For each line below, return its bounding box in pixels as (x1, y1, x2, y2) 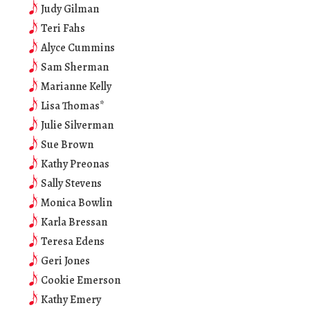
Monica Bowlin (41, 195, 112, 210)
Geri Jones (41, 253, 90, 268)
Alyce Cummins (41, 40, 115, 55)
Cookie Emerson (41, 273, 120, 288)
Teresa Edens (41, 234, 104, 249)
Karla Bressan (41, 215, 107, 230)
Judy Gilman (41, 1, 99, 17)
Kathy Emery (41, 292, 101, 307)
